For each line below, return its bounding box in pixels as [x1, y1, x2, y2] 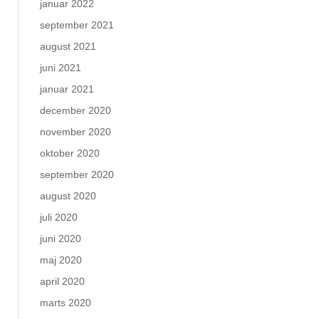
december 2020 [40, 105, 111, 116]
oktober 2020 [40, 147, 100, 159]
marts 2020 [40, 297, 91, 308]
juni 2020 [40, 233, 81, 244]
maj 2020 [40, 254, 82, 266]
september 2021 [40, 19, 114, 31]
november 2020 [40, 126, 111, 137]
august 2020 [40, 190, 96, 202]
